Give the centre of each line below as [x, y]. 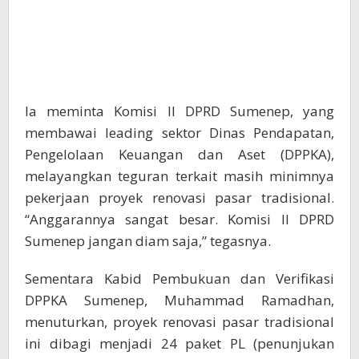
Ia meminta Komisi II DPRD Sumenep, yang [179, 111]
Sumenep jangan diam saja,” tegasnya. [148, 241]
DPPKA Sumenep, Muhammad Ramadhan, [179, 301]
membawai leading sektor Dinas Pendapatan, [179, 133]
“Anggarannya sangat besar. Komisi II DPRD [179, 220]
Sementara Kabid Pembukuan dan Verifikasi [179, 279]
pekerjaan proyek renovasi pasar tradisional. [179, 198]
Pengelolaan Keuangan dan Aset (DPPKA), [179, 155]
